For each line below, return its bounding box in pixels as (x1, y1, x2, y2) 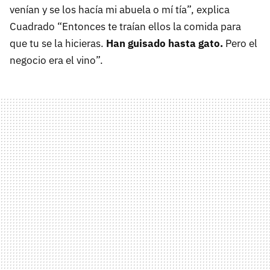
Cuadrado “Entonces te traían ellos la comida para (10, 19, 241, 33)
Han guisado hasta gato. (106, 36, 223, 50)
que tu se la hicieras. (10, 36, 106, 50)
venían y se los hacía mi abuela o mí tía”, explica (10, 2, 230, 16)
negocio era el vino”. (10, 53, 103, 67)
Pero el (223, 36, 257, 50)
